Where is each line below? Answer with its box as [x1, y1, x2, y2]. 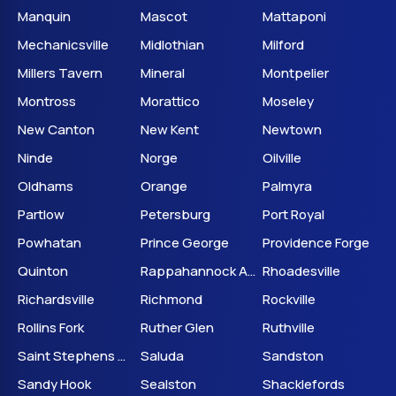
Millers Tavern [18, 64, 103, 82]
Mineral [140, 64, 185, 82]
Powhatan [18, 233, 81, 252]
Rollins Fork [18, 318, 84, 337]
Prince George [140, 233, 229, 252]
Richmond [140, 290, 202, 308]
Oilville [263, 148, 302, 167]
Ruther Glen [140, 318, 214, 337]
